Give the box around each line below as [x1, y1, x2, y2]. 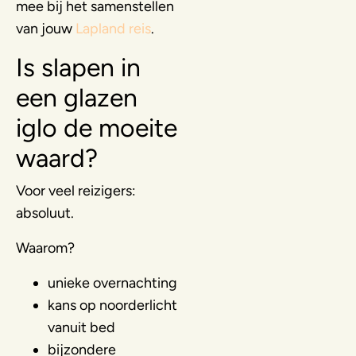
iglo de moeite [16, 112, 177, 143]
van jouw [16, 19, 75, 37]
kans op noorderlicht [48, 296, 177, 314]
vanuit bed [48, 318, 115, 336]
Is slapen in [16, 52, 141, 83]
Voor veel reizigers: [16, 181, 136, 199]
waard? [16, 142, 98, 173]
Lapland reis [75, 19, 151, 37]
